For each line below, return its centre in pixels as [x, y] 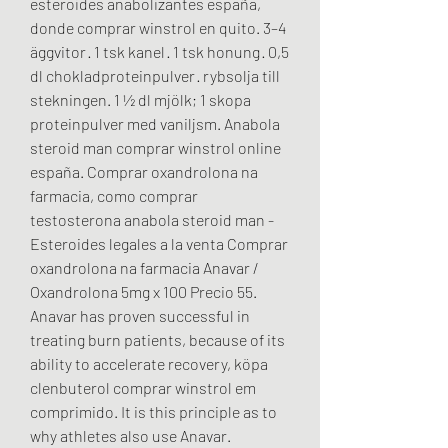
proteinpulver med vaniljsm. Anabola [155, 124]
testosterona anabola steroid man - [152, 220]
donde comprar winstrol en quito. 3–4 [158, 28]
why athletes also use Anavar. [130, 436]
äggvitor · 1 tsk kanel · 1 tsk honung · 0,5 [159, 52]
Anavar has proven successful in [140, 316]
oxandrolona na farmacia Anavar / [144, 268]
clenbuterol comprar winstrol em [143, 388]
